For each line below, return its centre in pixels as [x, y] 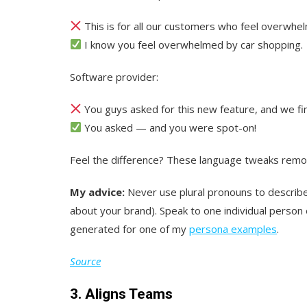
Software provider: [114, 76]
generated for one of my [130, 229]
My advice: [97, 192]
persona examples [233, 229]
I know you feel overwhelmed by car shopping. [193, 44]
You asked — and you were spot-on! [169, 127]
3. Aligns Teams [121, 294]
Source [85, 261]
